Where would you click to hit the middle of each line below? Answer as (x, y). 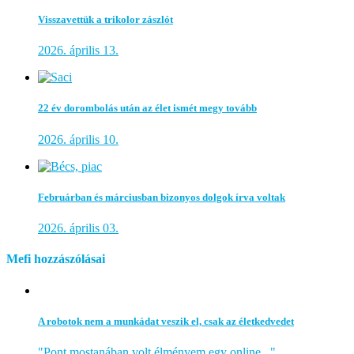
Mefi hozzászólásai (56, 259)
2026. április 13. (78, 51)
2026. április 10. (78, 139)
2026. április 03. (78, 228)
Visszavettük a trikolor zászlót (105, 20)
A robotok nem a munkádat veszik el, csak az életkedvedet (166, 321)
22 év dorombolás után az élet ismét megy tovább (147, 108)
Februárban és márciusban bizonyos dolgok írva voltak (162, 197)
